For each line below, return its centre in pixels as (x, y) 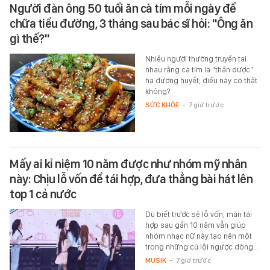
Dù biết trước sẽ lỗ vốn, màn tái (198, 214)
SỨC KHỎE (162, 105)
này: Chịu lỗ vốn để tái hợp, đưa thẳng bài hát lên (131, 179)
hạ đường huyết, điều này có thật (201, 80)
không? (157, 91)
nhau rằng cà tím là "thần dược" (199, 69)
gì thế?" (30, 38)
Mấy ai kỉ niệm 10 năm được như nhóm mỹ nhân (128, 164)
